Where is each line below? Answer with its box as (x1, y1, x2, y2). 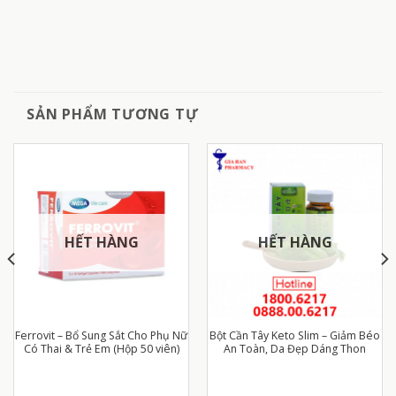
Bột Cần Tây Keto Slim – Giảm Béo (209, 328, 380, 344)
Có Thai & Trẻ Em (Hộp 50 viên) (23, 341, 179, 357)
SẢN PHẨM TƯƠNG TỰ (27, 103, 199, 124)
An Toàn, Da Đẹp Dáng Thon (224, 341, 366, 357)
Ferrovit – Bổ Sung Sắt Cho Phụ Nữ (15, 328, 187, 344)
